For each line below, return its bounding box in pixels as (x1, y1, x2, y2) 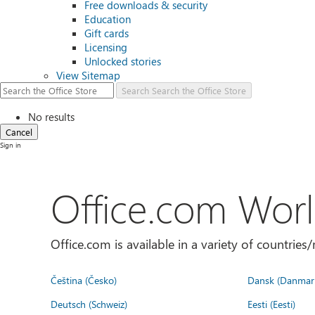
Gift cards (84, 26, 129, 40)
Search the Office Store (152, 84, 246, 96)
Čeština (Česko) (51, 273, 117, 287)
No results (28, 110, 75, 124)
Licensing (84, 40, 127, 54)
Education (84, 12, 131, 26)
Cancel (6, 126, 32, 138)
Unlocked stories (84, 54, 161, 68)
